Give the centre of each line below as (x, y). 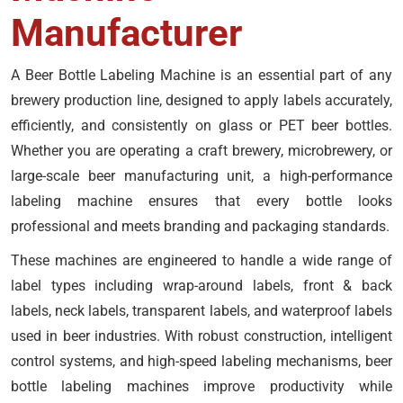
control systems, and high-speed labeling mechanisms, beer (201, 361)
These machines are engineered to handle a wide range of (201, 260)
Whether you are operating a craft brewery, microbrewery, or (201, 151)
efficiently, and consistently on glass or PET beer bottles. (201, 125)
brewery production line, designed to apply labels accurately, (201, 100)
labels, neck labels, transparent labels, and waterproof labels (201, 311)
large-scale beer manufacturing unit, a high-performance (201, 176)
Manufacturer (126, 33)
